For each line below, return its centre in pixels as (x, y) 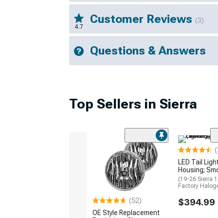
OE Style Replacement (126, 212)
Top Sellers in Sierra (133, 104)
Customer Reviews (143, 19)
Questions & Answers (148, 51)
